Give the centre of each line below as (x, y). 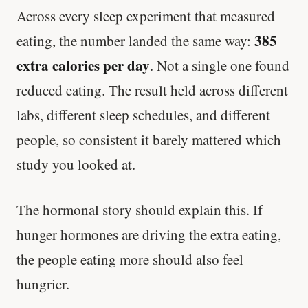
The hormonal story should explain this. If (140, 209)
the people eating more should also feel (130, 259)
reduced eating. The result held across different (152, 90)
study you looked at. (76, 165)
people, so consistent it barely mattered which (149, 140)
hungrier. (43, 284)
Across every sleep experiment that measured (146, 16)
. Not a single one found (220, 66)
